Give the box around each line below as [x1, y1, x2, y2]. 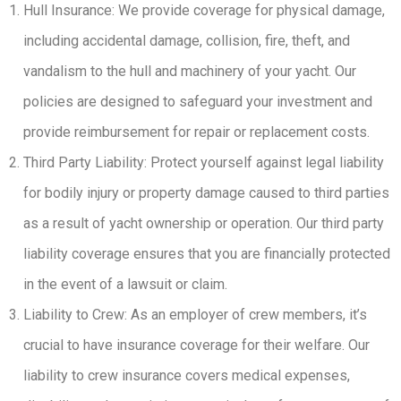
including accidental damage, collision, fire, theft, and [23, 32, 350, 49]
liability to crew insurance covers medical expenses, [23, 367, 350, 384]
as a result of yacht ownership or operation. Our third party [23, 215, 384, 232]
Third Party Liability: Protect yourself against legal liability [23, 154, 384, 171]
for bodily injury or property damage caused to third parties [23, 184, 389, 201]
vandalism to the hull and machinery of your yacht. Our [23, 63, 356, 80]
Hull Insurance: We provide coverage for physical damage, [23, 2, 385, 19]
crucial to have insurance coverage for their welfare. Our [23, 337, 370, 354]
